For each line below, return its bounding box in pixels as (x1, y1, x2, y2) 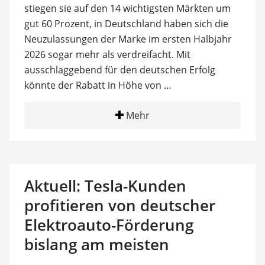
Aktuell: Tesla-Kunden (24, 174, 186, 196)
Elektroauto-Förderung (24, 214, 193, 235)
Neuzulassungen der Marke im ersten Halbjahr (24, 32, 232, 46)
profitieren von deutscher (24, 194, 215, 216)
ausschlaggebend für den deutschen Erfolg (24, 63, 215, 76)
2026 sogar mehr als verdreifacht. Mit (24, 47, 190, 61)
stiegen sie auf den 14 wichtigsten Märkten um (24, 1, 231, 15)
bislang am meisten (24, 233, 169, 255)
